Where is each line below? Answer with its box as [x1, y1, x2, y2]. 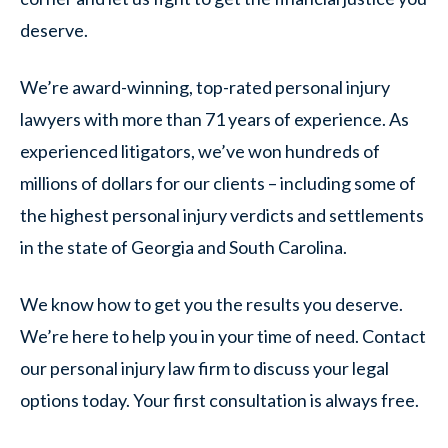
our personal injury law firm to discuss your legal [20, 357, 389, 379]
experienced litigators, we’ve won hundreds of [20, 140, 380, 162]
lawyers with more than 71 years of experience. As [20, 108, 409, 130]
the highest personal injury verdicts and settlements [20, 204, 424, 226]
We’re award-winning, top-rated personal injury [20, 76, 390, 98]
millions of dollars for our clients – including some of [20, 172, 416, 194]
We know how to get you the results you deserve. [20, 293, 403, 315]
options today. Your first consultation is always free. [20, 389, 419, 411]
